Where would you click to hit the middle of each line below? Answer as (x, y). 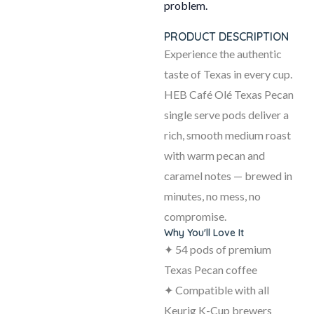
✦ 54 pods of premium (218, 250)
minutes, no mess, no (212, 196)
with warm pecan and (214, 156)
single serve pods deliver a (226, 115)
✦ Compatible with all (217, 290)
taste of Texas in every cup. (228, 74)
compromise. (195, 217)
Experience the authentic (223, 54)
